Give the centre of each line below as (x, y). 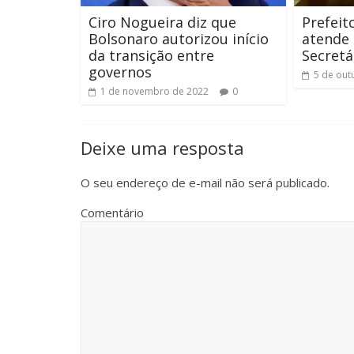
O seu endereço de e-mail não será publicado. (205, 182)
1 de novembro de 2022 (154, 91)
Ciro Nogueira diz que (162, 22)
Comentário (112, 212)
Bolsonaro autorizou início (179, 38)
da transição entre (151, 55)
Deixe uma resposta (162, 147)
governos (120, 72)
